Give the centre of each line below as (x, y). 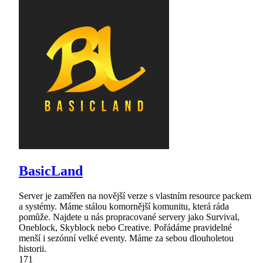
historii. (33, 248)
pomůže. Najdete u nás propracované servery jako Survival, (129, 217)
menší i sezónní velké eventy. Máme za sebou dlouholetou (126, 238)
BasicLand (51, 171)
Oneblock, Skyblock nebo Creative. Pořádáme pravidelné (125, 227)
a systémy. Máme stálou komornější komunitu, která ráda (124, 206)
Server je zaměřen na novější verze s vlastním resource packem (135, 195)
